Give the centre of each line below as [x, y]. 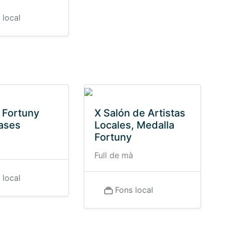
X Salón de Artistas [140, 113]
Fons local [134, 190]
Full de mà [114, 155]
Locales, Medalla [134, 125]
